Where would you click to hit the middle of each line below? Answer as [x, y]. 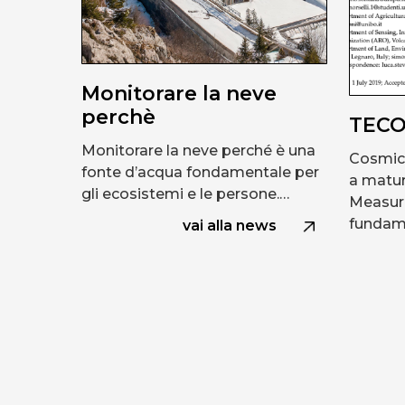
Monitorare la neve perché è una [198, 151]
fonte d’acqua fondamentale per [200, 173]
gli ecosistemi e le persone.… [185, 194]
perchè [118, 118]
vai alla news [230, 226]
